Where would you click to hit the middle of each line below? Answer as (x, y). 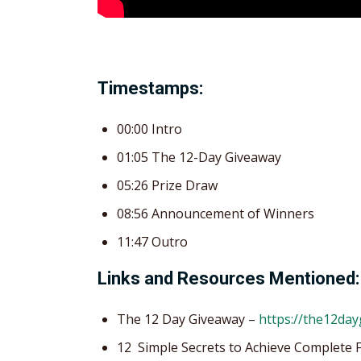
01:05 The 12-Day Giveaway (199, 157)
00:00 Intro (149, 129)
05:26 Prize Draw (167, 185)
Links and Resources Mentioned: (228, 278)
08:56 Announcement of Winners (216, 213)
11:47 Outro (152, 241)
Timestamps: (150, 88)
